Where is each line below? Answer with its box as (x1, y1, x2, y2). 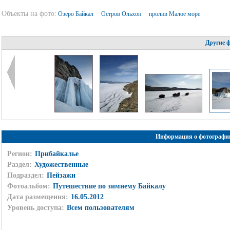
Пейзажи (46, 171, 75, 179)
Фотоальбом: (7, 182, 50, 190)
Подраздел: (7, 171, 44, 179)
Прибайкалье (34, 149, 79, 158)
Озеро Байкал (57, 10, 95, 17)
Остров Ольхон (101, 10, 143, 17)
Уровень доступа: (7, 203, 64, 212)
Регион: (7, 149, 32, 158)
